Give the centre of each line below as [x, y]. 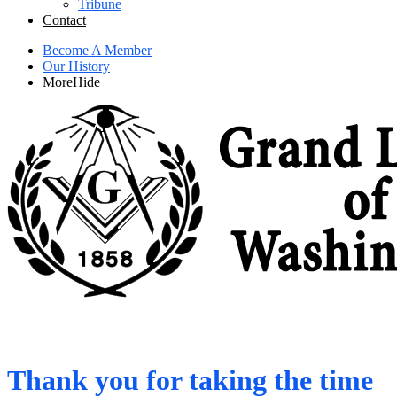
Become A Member [97, 50]
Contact [64, 20]
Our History [76, 66]
